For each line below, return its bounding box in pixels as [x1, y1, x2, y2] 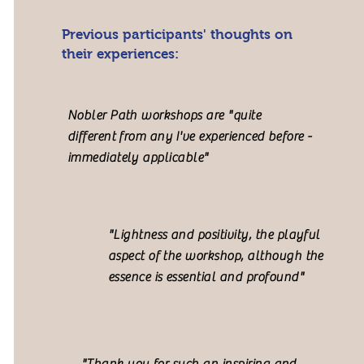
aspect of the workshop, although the [107, 249, 323, 263]
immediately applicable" [67, 150, 209, 165]
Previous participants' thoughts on [61, 27, 292, 42]
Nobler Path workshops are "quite [67, 108, 262, 123]
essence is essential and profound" [107, 270, 305, 284]
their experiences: [61, 46, 179, 62]
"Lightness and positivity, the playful [107, 227, 320, 242]
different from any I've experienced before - [67, 129, 312, 144]
